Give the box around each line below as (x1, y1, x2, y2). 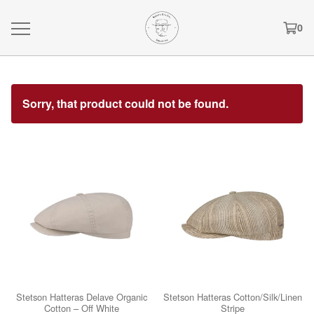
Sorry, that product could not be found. (22, 95, 228, 111)
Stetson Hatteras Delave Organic (15, 290, 147, 303)
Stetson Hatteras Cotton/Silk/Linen (163, 290, 302, 303)
